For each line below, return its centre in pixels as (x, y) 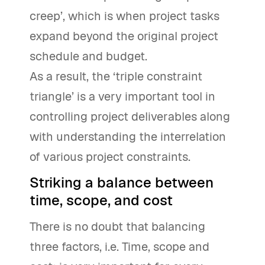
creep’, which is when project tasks (125, 16)
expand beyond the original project (124, 36)
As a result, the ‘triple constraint (116, 76)
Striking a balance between (122, 182)
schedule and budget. (88, 56)
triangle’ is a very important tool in (122, 96)
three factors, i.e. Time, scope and (119, 247)
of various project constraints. (110, 157)
